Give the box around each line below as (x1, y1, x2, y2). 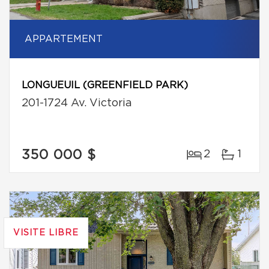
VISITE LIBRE (13, 229, 79, 237)
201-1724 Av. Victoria (22, 98, 132, 109)
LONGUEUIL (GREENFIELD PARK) (22, 80, 188, 90)
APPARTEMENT (25, 34, 103, 44)
